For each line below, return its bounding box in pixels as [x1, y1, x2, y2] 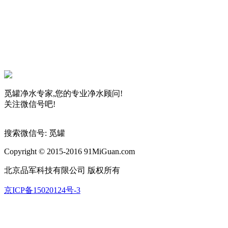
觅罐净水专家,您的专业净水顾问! [4, 89, 123, 98]
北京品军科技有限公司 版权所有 [4, 166, 120, 175]
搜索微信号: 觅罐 [4, 129, 65, 137]
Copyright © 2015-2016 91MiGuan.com [4, 147, 135, 156]
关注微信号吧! [4, 100, 55, 108]
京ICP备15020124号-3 [4, 186, 80, 194]
